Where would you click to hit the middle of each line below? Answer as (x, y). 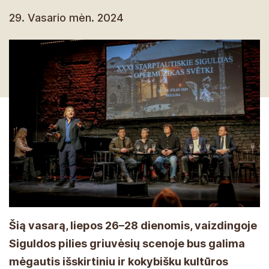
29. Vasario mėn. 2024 (66, 18)
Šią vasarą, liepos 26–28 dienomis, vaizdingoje (133, 225)
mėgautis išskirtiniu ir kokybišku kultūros (119, 261)
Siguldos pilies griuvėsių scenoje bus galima (127, 243)
